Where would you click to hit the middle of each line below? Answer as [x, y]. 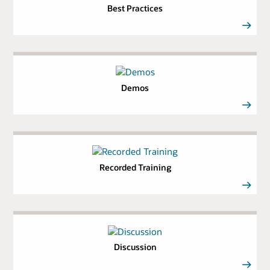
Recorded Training [135, 167]
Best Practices [135, 8]
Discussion [135, 247]
